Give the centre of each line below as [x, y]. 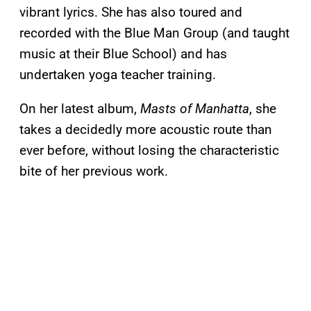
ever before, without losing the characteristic [149, 150]
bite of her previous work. [94, 171]
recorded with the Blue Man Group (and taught [154, 33]
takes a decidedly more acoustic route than [146, 129]
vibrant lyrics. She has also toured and [131, 12]
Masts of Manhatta [193, 108]
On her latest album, [78, 108]
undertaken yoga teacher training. [118, 74]
